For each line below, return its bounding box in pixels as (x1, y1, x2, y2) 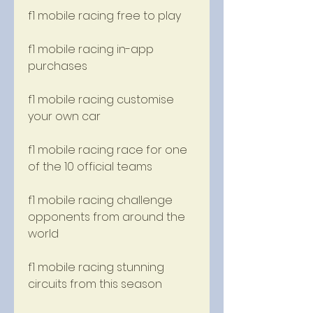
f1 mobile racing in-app (28, 41, 154, 57)
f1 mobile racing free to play (28, 8, 181, 24)
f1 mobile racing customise (28, 92, 174, 108)
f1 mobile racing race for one (28, 142, 187, 158)
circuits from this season (28, 276, 162, 292)
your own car (28, 108, 101, 124)
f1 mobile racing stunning (28, 259, 164, 275)
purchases (28, 58, 87, 74)
